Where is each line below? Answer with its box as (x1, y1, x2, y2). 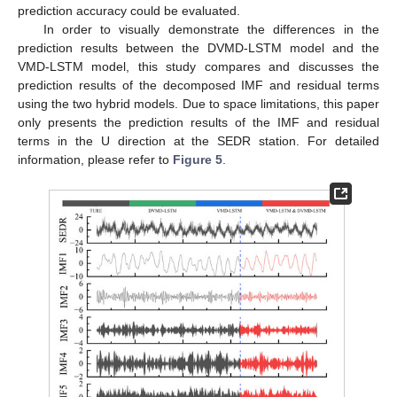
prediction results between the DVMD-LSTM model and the (18, 41, 379, 56)
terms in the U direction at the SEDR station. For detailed (18, 134, 379, 149)
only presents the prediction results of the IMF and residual (18, 115, 379, 130)
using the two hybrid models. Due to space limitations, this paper (18, 97, 379, 112)
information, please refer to (18, 152, 173, 167)
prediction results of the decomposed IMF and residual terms (18, 78, 379, 93)
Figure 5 (173, 152, 222, 167)
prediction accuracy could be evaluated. (18, 4, 240, 19)
